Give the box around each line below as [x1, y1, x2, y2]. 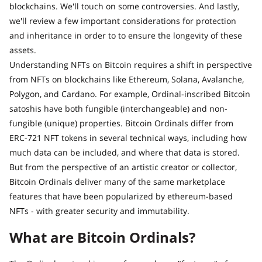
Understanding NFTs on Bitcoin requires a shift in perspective [9, 58, 252, 70]
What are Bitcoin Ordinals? [9, 227, 195, 247]
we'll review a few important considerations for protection [9, 15, 236, 26]
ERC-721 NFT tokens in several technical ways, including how [9, 132, 247, 143]
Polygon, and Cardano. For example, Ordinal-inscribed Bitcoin [9, 88, 250, 99]
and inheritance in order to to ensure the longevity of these [9, 29, 242, 41]
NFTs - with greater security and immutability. [9, 205, 189, 216]
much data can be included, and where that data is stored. [9, 146, 240, 158]
